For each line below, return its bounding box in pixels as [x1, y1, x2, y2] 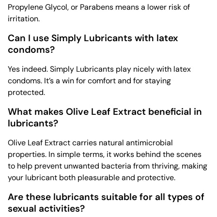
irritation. [8, 13, 40, 24]
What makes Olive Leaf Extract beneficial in [8, 105, 202, 118]
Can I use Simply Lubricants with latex [8, 31, 178, 44]
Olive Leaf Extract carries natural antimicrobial [8, 137, 173, 148]
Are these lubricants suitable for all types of [8, 190, 204, 203]
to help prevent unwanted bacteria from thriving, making [8, 160, 207, 171]
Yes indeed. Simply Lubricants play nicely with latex [8, 63, 191, 74]
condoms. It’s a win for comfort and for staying [8, 75, 171, 86]
